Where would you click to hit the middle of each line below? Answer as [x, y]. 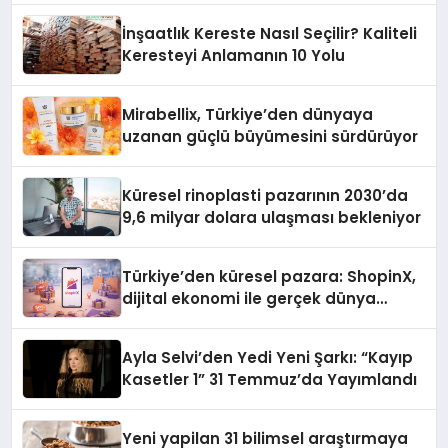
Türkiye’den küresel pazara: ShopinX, [269, 276]
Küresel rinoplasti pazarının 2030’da [265, 195]
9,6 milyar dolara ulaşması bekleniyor [272, 217]
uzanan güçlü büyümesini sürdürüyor [270, 136]
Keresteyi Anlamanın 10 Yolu [234, 55]
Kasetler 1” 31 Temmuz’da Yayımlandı [270, 379]
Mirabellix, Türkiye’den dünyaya [248, 114]
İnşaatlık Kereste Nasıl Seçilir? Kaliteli [270, 33]
